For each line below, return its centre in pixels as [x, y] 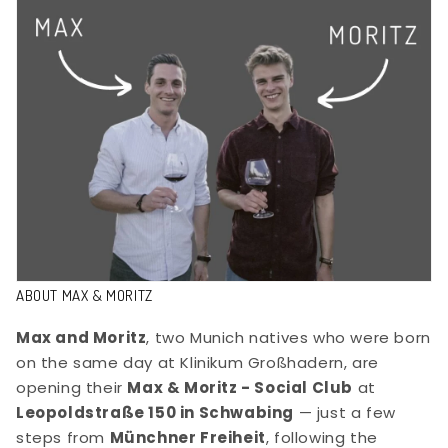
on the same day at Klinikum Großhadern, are [197, 363]
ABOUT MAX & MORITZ [84, 296]
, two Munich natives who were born [288, 338]
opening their [72, 388]
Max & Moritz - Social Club [240, 388]
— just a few [345, 413]
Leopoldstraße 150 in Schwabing [155, 413]
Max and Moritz [81, 338]
